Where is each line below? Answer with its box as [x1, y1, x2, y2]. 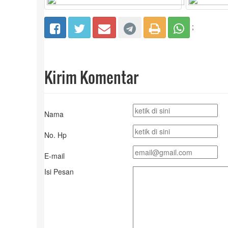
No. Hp [44, 130, 67, 140]
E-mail [44, 151, 65, 161]
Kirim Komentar [44, 66, 138, 89]
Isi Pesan [44, 166, 74, 177]
